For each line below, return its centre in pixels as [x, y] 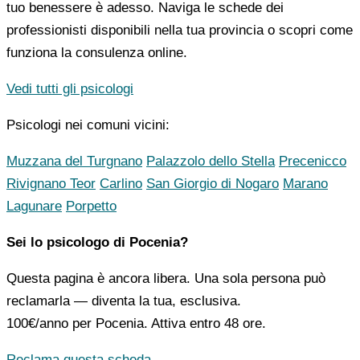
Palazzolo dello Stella [211, 162]
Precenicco [313, 162]
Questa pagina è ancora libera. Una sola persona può [166, 279]
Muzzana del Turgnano [74, 162]
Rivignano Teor [51, 184]
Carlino [121, 184]
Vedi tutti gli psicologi [70, 89]
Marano [305, 184]
